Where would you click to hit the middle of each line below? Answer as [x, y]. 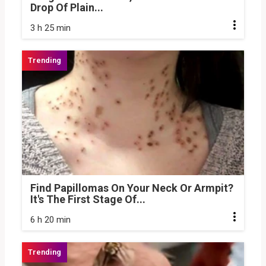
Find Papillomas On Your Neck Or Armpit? [132, 188]
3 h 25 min [50, 28]
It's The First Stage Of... [88, 199]
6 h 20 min [50, 220]
